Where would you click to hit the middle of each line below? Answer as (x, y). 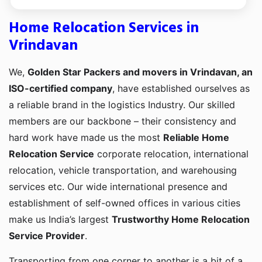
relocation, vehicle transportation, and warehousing (123, 170)
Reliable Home (196, 138)
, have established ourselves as (181, 89)
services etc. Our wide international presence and (118, 187)
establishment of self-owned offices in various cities (125, 203)
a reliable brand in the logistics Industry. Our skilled (122, 105)
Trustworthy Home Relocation (181, 220)
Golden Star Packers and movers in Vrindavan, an (140, 72)
